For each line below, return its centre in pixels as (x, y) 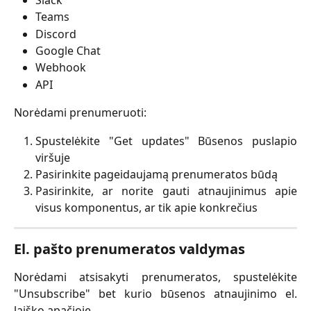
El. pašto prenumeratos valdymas (129, 249)
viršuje (53, 157)
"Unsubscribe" (52, 294)
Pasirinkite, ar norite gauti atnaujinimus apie (166, 191)
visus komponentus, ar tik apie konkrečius (146, 208)
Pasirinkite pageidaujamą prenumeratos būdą (157, 174)
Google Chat (68, 50)
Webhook (61, 68)
